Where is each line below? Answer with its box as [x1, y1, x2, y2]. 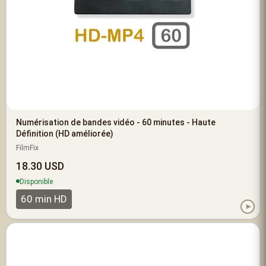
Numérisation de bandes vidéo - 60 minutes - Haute [16, 117, 216, 127]
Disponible [20, 177, 53, 186]
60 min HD [21, 192, 67, 205]
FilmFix [16, 143, 39, 152]
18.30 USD [16, 159, 64, 172]
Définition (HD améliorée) [16, 128, 113, 138]
